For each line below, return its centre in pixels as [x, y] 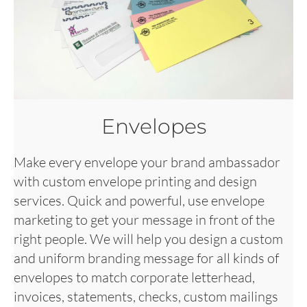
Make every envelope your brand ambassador [147, 162]
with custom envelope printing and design [135, 181]
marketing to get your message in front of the [144, 219]
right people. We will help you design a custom [148, 238]
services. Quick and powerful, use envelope [139, 200]
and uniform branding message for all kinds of [146, 258]
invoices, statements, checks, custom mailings [146, 296]
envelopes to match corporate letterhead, [134, 277]
